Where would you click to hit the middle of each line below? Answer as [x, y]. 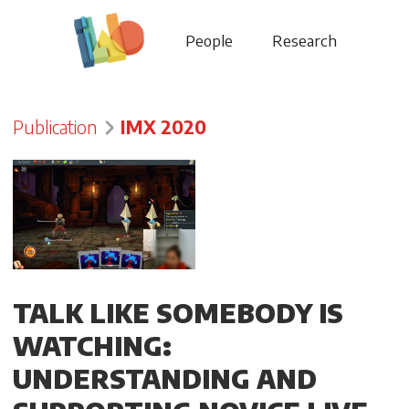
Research [305, 41]
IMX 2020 [164, 127]
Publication [55, 127]
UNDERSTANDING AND [165, 379]
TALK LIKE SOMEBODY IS [178, 313]
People [209, 41]
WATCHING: [92, 346]
